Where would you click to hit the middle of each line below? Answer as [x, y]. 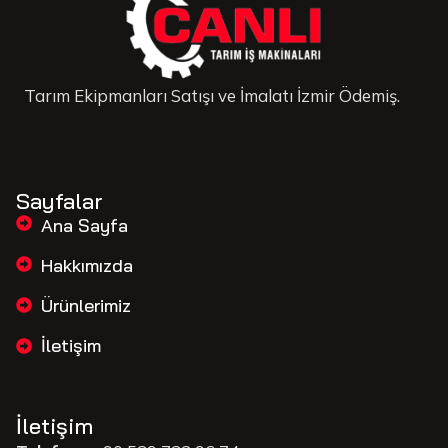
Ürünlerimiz [86, 306]
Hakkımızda [87, 266]
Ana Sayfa [84, 226]
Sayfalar [59, 201]
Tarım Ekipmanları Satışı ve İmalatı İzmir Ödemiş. [212, 96]
